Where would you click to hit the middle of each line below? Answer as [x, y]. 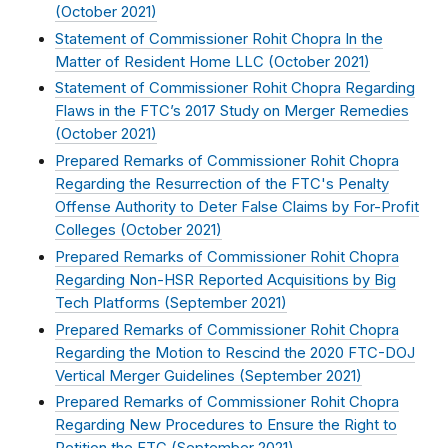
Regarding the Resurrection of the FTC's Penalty [222, 184]
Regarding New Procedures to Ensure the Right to [226, 425]
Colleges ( [90, 230]
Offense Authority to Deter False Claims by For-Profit [237, 207]
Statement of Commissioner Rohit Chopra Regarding [235, 88]
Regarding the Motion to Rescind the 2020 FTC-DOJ [235, 352]
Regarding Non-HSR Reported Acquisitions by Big [225, 279]
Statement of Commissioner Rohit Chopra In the [219, 38]
